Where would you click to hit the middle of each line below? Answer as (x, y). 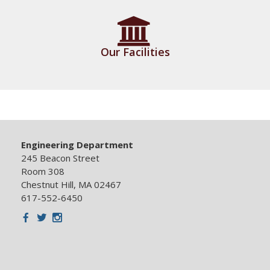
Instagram (80, 214)
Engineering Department (77, 144)
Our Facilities (135, 52)
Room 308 (43, 171)
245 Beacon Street (60, 158)
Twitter (59, 214)
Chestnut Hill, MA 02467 (71, 184)
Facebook (49, 214)
